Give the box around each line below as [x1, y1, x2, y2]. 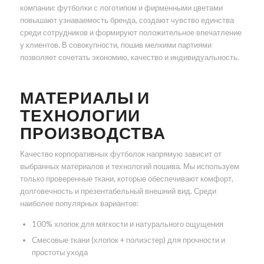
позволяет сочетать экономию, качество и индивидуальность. [19, 52, 239, 62]
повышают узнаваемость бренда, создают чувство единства [19, 15, 234, 25]
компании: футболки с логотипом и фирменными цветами [19, 3, 223, 13]
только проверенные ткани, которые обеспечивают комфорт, [19, 174, 233, 184]
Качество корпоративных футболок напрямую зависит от [19, 149, 222, 159]
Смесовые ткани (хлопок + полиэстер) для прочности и [31, 235, 225, 245]
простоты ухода [31, 247, 88, 258]
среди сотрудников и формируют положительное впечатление [19, 28, 242, 38]
